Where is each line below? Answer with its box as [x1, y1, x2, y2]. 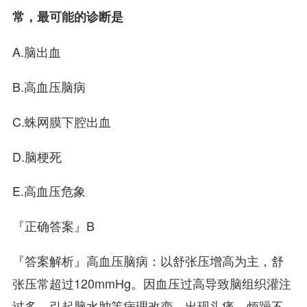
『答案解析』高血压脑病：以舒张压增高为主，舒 [12, 251, 284, 270]
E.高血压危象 [12, 182, 86, 200]
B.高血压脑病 [12, 77, 86, 95]
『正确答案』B [12, 217, 95, 235]
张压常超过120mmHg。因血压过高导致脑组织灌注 [12, 274, 291, 293]
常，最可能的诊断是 [12, 7, 123, 25]
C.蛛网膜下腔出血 [12, 112, 111, 130]
